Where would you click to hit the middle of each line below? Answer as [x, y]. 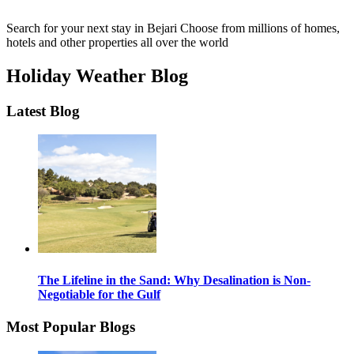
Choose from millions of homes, [260, 28]
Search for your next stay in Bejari [93, 28]
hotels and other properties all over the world [117, 42]
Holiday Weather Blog [97, 75]
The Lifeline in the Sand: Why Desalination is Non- [174, 280]
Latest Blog [43, 111]
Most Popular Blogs [71, 326]
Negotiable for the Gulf [99, 294]
